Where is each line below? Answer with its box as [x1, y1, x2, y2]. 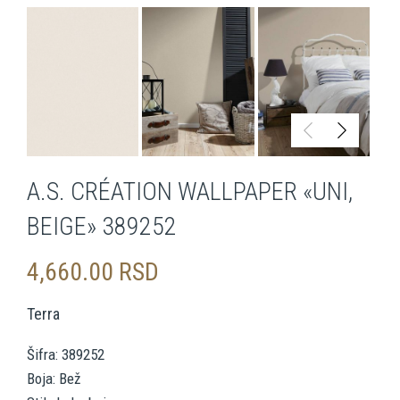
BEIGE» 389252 [27, 212, 177, 242]
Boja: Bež [27, 370, 80, 388]
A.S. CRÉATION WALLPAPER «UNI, [27, 177, 353, 207]
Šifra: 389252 [27, 346, 104, 364]
